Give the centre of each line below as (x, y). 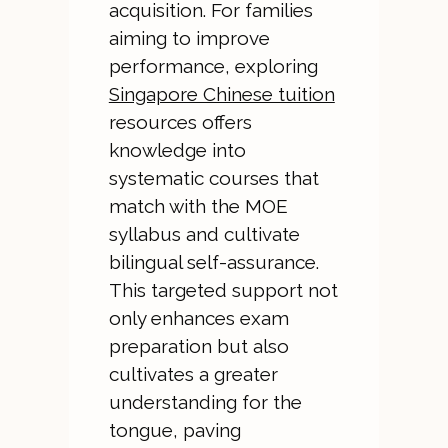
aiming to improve (189, 38)
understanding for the (205, 402)
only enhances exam (198, 318)
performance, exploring (213, 66)
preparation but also (198, 346)
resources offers (180, 122)
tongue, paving (174, 430)
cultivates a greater (193, 374)
